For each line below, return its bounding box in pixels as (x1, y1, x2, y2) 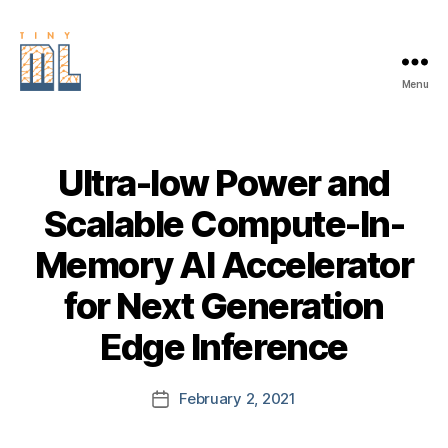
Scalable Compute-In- (43, 201, 405, 246)
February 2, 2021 (179, 388, 296, 408)
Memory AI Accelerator (34, 242, 414, 287)
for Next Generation (64, 283, 384, 328)
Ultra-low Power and (58, 160, 390, 205)
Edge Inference (100, 324, 348, 369)
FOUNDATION (19, 134, 130, 156)
